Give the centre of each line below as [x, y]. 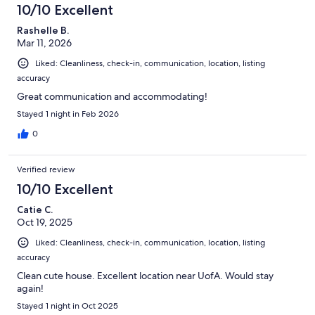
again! [30, 289]
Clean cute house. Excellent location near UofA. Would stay [145, 276]
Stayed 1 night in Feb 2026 [68, 114]
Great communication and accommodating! [112, 97]
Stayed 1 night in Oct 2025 [67, 306]
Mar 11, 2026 [44, 43]
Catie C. [35, 210]
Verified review [46, 170]
